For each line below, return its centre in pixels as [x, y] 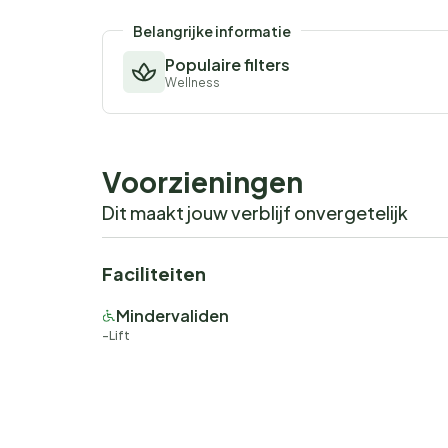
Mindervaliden [172, 316]
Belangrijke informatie [212, 31]
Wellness [192, 83]
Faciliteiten [154, 274]
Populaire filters [227, 65]
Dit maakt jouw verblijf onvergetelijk [255, 213]
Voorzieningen [202, 182]
